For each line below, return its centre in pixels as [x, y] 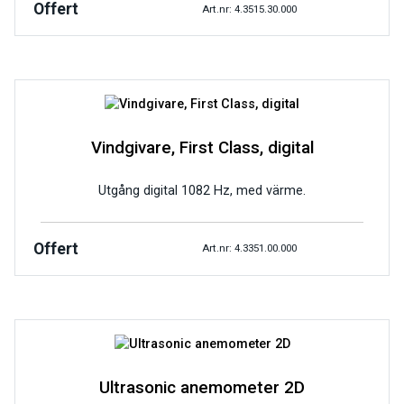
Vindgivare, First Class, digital [202, 148]
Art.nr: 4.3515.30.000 [249, 9]
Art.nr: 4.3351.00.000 [249, 248]
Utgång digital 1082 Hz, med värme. [202, 190]
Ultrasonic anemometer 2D [202, 387]
